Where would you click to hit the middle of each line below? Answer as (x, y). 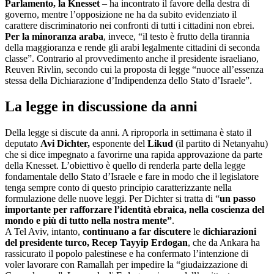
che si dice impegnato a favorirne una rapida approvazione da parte (134, 154)
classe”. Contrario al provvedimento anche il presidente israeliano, (132, 59)
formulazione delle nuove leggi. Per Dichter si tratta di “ (112, 198)
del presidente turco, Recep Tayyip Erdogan (96, 242)
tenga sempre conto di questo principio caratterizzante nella (118, 187)
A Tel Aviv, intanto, (43, 231)
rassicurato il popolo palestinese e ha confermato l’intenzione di (127, 253)
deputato (23, 143)
